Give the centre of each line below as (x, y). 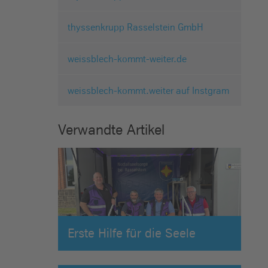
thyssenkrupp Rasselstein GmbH (135, 27)
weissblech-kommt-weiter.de (127, 59)
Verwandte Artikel (111, 130)
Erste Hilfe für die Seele (131, 233)
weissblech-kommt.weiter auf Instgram (148, 91)
